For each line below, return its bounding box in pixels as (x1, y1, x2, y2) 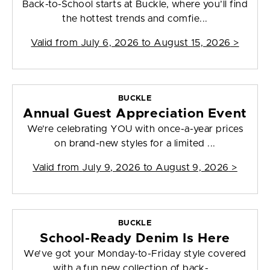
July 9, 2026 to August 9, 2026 (82, 163, 229, 173)
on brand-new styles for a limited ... (54, 139, 216, 149)
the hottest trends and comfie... (62, 14, 208, 24)
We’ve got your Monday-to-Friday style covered (24, 249, 246, 259)
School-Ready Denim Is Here (40, 232, 230, 245)
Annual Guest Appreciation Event (22, 107, 248, 121)
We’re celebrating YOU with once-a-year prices (27, 124, 243, 134)
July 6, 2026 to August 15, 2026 (80, 38, 231, 48)
